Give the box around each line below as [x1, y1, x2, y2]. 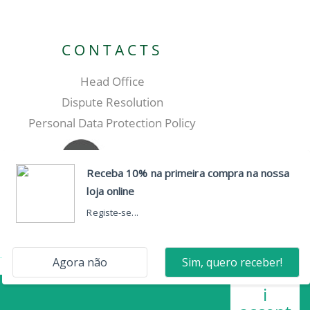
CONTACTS [61, 40, 163, 60]
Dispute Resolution [61, 94, 163, 111]
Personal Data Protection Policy [28, 115, 197, 131]
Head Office [80, 73, 145, 90]
